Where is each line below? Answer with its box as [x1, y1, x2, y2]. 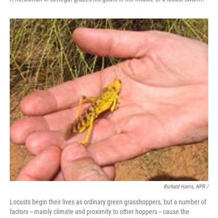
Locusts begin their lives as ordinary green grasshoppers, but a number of [10, 198, 206, 206]
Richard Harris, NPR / [163, 183, 208, 190]
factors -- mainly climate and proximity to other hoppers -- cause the [10, 207, 189, 216]
